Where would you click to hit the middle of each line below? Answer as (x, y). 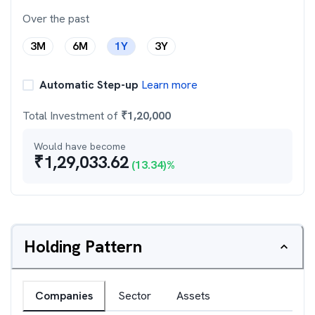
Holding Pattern (83, 246)
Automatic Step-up (89, 85)
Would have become (80, 146)
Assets (193, 296)
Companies (64, 296)
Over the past (56, 19)
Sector (135, 296)
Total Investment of (72, 116)
